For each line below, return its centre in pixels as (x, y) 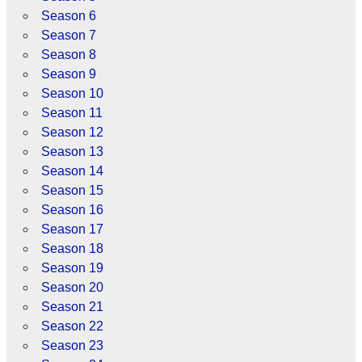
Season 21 (72, 307)
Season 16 (72, 210)
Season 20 (72, 288)
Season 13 (72, 152)
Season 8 (68, 55)
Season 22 (72, 326)
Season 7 (68, 36)
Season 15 (72, 191)
